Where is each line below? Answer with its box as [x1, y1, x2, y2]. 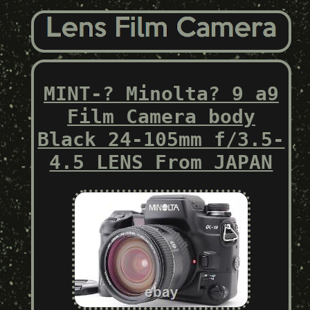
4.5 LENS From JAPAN [49, 150, 273, 174]
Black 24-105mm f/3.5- [37, 127, 285, 151]
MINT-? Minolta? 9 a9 [43, 82, 279, 105]
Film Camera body [66, 104, 255, 128]
